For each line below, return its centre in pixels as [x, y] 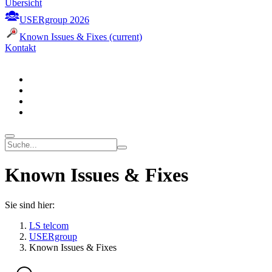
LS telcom [49, 225]
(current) [126, 37]
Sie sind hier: [30, 205]
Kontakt [20, 48]
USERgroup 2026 [54, 20]
